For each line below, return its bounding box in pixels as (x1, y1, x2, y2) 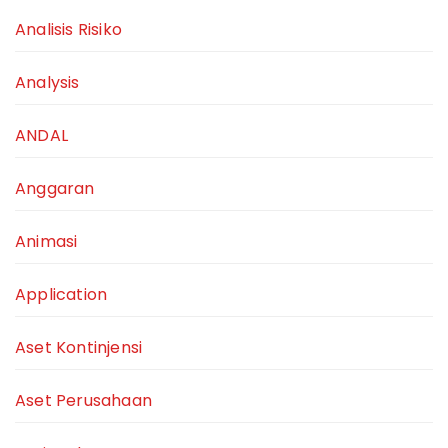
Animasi (15, 230, 78, 254)
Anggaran (15, 177, 95, 201)
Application (15, 283, 108, 307)
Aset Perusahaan (15, 389, 152, 413)
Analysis (15, 71, 80, 95)
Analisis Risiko (15, 18, 122, 42)
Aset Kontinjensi (15, 336, 143, 360)
